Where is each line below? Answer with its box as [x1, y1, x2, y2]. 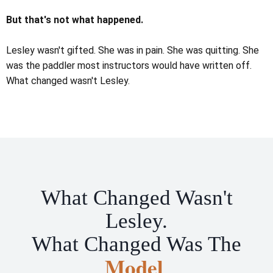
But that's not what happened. [6, 13, 143, 26]
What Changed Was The [32, 232, 241, 256]
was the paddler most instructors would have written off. [6, 59, 252, 71]
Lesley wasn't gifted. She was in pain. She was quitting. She [6, 44, 259, 56]
